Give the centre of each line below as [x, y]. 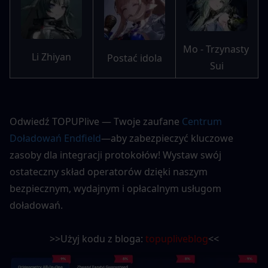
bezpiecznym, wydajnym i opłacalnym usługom [115, 189]
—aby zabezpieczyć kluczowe [167, 138]
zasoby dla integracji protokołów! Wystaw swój [115, 155]
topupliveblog [176, 239]
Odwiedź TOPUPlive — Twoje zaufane [96, 122]
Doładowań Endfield [55, 138]
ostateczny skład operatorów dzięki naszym [109, 172]
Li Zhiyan [51, 57]
